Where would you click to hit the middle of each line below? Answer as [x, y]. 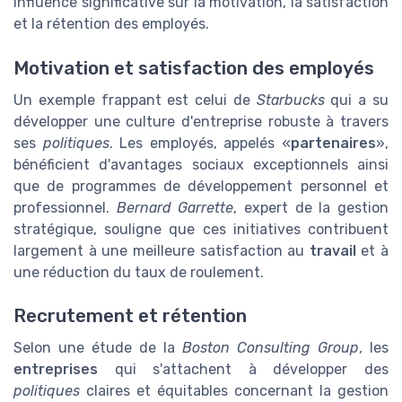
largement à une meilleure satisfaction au [162, 250]
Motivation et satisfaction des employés [194, 68]
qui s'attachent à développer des [243, 369]
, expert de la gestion [311, 207]
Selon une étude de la [98, 347]
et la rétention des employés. [111, 24]
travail [332, 250]
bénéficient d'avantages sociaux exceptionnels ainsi [201, 164]
